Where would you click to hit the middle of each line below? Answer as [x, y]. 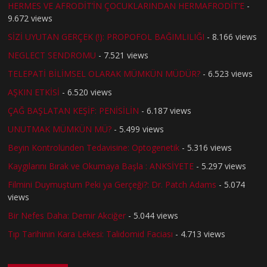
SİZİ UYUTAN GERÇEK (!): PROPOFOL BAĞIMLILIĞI [106, 36]
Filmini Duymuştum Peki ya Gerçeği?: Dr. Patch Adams [112, 184]
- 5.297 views [220, 166]
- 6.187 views [165, 110]
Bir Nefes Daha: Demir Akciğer [67, 215]
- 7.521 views [122, 55]
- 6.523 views [227, 73]
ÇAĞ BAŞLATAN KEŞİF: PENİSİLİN [74, 110]
